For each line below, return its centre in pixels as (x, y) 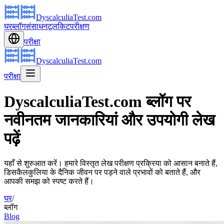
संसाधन (36, 26)
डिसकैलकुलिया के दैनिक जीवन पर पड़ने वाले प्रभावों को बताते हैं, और (102, 172)
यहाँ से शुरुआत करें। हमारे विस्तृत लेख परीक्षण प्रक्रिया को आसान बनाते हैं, (111, 163)
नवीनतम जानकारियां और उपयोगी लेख (109, 120)
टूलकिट (59, 26)
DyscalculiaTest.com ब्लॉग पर (97, 102)
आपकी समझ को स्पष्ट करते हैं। (49, 181)
